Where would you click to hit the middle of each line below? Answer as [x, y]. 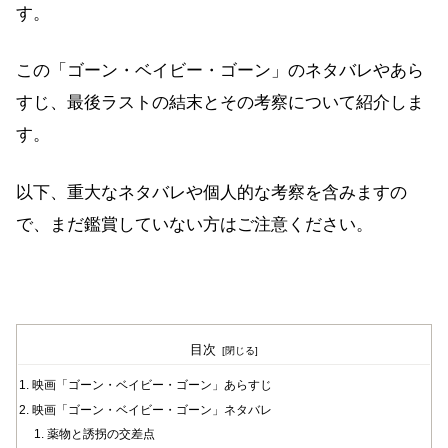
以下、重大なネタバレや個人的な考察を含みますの [211, 192]
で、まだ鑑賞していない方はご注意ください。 [194, 224]
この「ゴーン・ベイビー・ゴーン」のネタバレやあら [220, 71]
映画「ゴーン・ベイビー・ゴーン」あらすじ [152, 385]
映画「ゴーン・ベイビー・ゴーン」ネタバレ [152, 409]
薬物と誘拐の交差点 [100, 433]
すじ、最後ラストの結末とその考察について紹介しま [220, 103]
